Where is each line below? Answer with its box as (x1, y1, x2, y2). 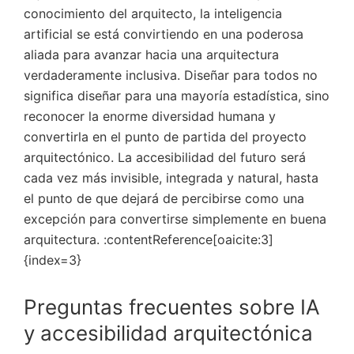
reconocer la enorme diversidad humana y (24, 108, 276, 124)
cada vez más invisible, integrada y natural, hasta (24, 170, 318, 186)
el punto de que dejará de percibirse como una (24, 190, 304, 206)
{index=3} (24, 252, 81, 268)
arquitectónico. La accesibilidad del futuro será (24, 149, 306, 165)
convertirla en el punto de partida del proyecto (24, 129, 307, 145)
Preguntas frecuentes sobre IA (24, 295, 320, 319)
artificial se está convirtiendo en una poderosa (24, 26, 303, 42)
